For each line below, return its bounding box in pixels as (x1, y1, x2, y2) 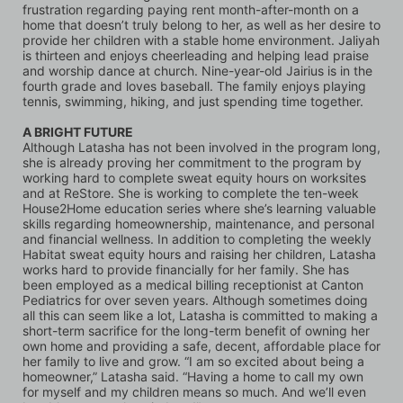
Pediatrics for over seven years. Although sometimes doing (22, 292, 368, 308)
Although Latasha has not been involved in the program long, (22, 139, 381, 155)
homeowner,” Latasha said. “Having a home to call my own (22, 369, 363, 384)
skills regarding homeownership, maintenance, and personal (22, 216, 374, 231)
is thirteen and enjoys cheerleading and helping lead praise (22, 48, 369, 63)
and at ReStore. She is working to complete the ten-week (22, 185, 359, 201)
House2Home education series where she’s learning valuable (22, 201, 376, 216)
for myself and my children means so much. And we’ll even (22, 384, 366, 399)
